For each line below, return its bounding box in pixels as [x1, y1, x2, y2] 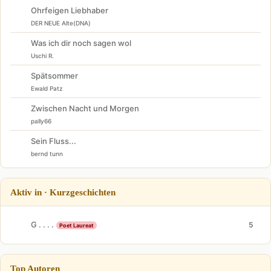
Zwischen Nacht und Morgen [31, 103, 139, 113]
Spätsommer [31, 70, 78, 80]
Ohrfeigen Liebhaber [31, 5, 108, 15]
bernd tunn [31, 149, 63, 157]
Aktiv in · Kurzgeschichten [10, 186, 116, 197]
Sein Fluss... [31, 135, 76, 146]
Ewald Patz [31, 84, 63, 92]
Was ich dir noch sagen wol [31, 38, 131, 48]
